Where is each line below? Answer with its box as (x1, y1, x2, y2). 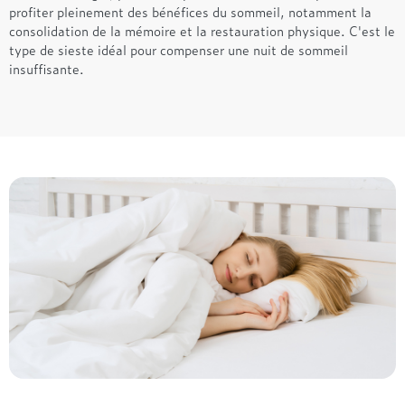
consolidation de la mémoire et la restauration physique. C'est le (9, 20, 395, 40)
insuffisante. (9, 58, 84, 78)
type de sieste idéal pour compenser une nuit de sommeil (9, 39, 348, 59)
